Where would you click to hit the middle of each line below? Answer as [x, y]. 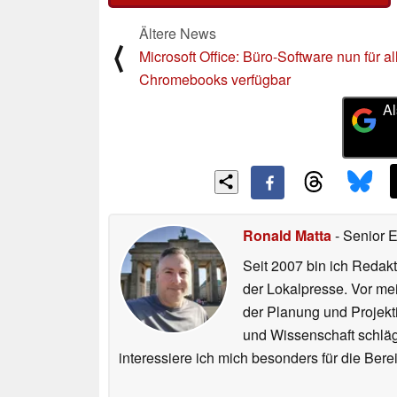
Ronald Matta [287, 236]
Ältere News [178, 33]
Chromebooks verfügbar [215, 79]
